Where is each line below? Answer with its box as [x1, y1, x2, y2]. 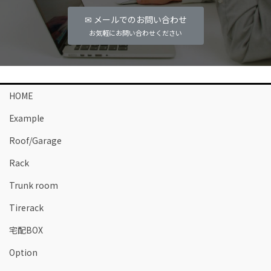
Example [9, 112, 44, 125]
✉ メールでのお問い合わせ [84, 13, 187, 25]
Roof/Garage [9, 134, 62, 147]
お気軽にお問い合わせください [89, 27, 182, 38]
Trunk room [9, 179, 58, 192]
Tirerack [9, 201, 44, 214]
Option [9, 246, 38, 259]
